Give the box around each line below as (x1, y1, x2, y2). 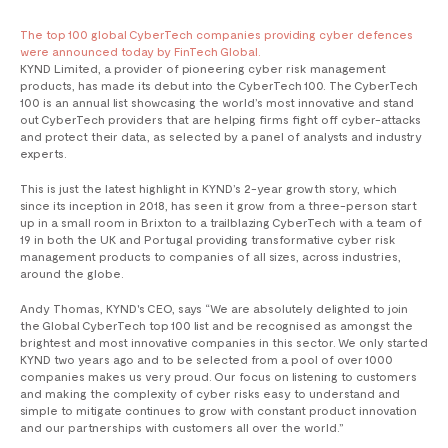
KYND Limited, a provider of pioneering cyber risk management (20, 61, 386, 76)
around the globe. (20, 266, 124, 281)
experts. (20, 146, 67, 161)
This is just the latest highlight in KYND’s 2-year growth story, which (20, 181, 397, 196)
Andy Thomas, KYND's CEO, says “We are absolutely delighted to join (20, 301, 408, 316)
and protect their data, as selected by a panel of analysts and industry (20, 129, 422, 144)
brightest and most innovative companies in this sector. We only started (20, 335, 428, 350)
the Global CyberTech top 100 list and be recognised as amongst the (20, 318, 413, 333)
